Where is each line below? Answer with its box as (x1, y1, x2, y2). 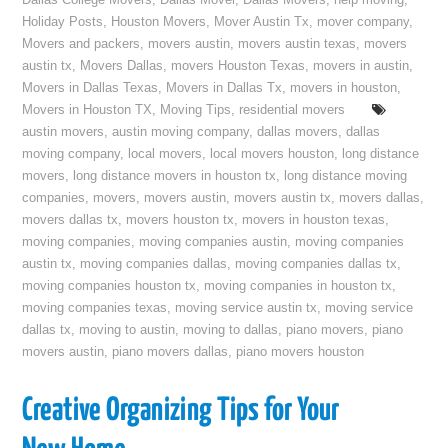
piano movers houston (236, 345, 365, 359)
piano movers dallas (112, 345, 229, 359)
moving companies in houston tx (204, 279, 393, 293)
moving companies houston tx (22, 279, 197, 293)
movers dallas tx (22, 213, 119, 227)
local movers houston (210, 147, 335, 161)
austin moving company (112, 125, 250, 139)
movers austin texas (238, 37, 357, 51)
